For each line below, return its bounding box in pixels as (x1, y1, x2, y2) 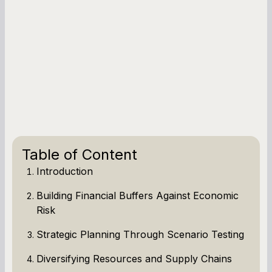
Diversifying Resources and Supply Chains (36, 252, 232, 265)
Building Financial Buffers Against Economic (36, 189, 239, 202)
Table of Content (22, 145, 137, 163)
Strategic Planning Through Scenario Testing (36, 228, 244, 240)
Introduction (36, 165, 93, 177)
